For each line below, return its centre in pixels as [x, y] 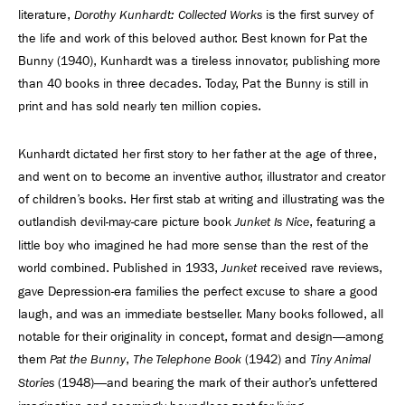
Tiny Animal [340, 359]
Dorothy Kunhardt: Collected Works [168, 15]
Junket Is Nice [272, 222]
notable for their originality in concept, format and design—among [201, 336]
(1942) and [276, 359]
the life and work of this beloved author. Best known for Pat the [193, 38]
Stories [36, 383]
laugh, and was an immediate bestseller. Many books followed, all [201, 314]
